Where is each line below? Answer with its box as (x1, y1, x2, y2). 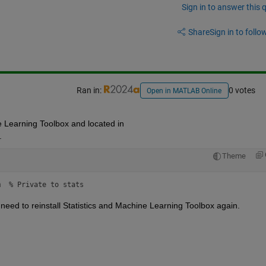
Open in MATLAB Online (147, 87, 222, 96)
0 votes (228, 85, 255, 96)
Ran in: (76, 85, 103, 96)
